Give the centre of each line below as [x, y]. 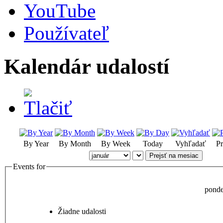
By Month [75, 143]
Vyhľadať [191, 143]
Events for [29, 166]
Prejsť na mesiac [174, 155]
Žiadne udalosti [82, 212]
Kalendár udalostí [87, 66]
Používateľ [66, 33]
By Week [116, 143]
